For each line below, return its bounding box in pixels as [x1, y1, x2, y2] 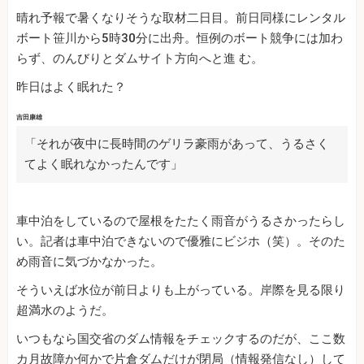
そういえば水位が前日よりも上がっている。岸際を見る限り [16, 283, 345, 298]
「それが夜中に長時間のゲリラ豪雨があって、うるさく [24, 136, 329, 152]
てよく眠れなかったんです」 [24, 157, 183, 172]
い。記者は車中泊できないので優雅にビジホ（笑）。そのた [16, 234, 345, 249]
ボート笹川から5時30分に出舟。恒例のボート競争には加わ [16, 31, 343, 46]
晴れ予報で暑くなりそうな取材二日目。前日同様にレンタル [16, 11, 345, 26]
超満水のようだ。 [16, 303, 114, 318]
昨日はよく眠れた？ [16, 80, 126, 95]
